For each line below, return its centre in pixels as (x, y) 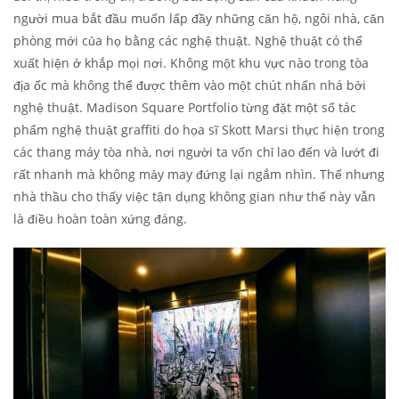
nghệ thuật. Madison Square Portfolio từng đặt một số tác (185, 108)
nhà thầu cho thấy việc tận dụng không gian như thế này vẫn (195, 197)
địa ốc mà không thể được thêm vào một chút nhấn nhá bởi (190, 85)
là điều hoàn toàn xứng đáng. (100, 219)
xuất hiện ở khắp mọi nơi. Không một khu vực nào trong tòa (191, 63)
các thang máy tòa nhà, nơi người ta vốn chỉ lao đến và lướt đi (196, 152)
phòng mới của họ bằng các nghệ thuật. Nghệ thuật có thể (188, 41)
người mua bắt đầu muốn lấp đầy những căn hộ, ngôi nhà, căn (199, 19)
